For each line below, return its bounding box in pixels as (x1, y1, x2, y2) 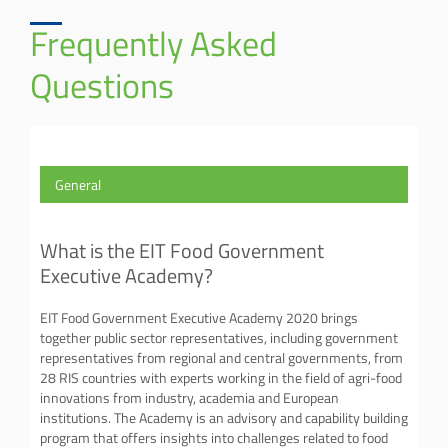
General (55, 175, 101, 194)
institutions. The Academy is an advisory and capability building (40, 408, 408, 427)
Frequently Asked (30, 19, 277, 66)
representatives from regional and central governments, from (40, 348, 403, 367)
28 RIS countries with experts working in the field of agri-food (40, 368, 402, 387)
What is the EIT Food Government (40, 236, 324, 264)
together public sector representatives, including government (40, 328, 398, 347)
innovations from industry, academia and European (40, 388, 339, 407)
